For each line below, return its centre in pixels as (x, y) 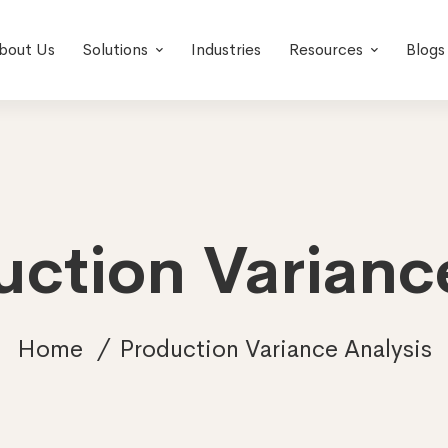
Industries (225, 49)
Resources (325, 49)
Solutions (115, 49)
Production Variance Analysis (275, 349)
